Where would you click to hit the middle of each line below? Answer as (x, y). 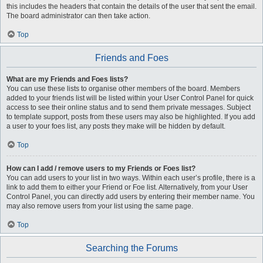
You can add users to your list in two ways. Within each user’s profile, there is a (131, 178)
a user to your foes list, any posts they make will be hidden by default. (116, 126)
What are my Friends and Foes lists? (67, 79)
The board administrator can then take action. (78, 16)
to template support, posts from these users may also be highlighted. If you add (131, 117)
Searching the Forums (131, 248)
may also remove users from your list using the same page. (100, 206)
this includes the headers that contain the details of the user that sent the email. (131, 6)
